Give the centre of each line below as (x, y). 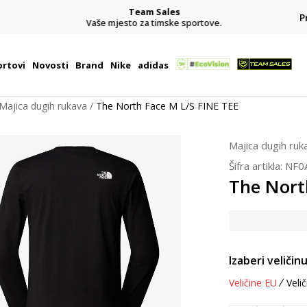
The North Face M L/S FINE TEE (167, 106)
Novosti (50, 65)
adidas (153, 65)
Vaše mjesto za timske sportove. (153, 22)
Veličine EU (253, 283)
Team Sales (153, 11)
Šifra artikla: (257, 166)
